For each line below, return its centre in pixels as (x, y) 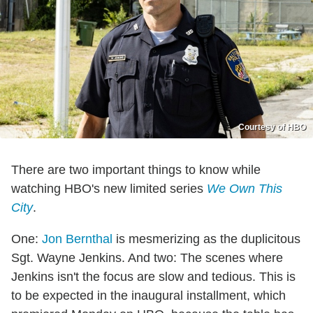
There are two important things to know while (136, 170)
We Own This (245, 189)
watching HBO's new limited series (109, 189)
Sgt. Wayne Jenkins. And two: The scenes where (147, 258)
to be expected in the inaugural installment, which (148, 296)
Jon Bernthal (77, 239)
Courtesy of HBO (272, 128)
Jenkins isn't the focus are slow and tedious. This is (153, 277)
